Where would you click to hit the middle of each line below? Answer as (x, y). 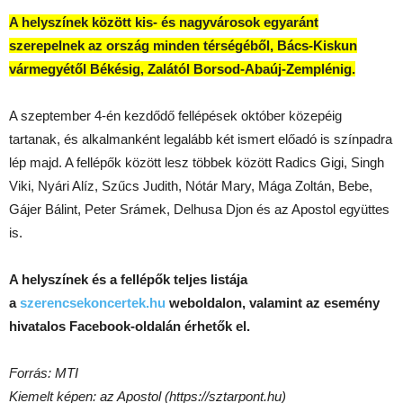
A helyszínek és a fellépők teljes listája (128, 279)
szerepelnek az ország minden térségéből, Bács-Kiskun (183, 45)
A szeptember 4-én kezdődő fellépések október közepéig (175, 115)
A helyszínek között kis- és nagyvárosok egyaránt (164, 22)
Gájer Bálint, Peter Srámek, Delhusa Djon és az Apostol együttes (199, 209)
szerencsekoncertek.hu (93, 302)
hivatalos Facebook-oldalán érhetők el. (130, 326)
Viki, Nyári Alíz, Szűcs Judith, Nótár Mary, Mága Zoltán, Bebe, (191, 185)
